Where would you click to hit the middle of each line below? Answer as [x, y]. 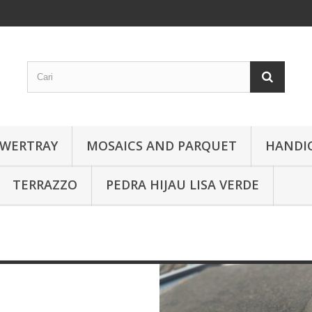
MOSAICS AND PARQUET [162, 146]
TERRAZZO [45, 185]
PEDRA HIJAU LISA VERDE [182, 185]
